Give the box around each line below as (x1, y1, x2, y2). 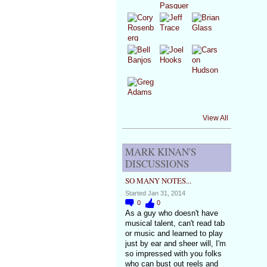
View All (202, 113, 228, 122)
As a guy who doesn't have (125, 208, 218, 218)
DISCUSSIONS (125, 157, 189, 171)
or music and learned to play (125, 228, 223, 238)
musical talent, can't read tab (125, 218, 225, 228)
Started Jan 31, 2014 (125, 189, 185, 197)
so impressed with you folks (125, 249, 222, 258)
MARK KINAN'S (125, 145, 196, 159)
